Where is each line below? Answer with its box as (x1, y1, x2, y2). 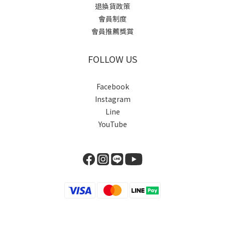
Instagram (94, 94, 131, 104)
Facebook (96, 81, 129, 92)
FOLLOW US (88, 52, 137, 66)
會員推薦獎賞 (91, 26, 134, 37)
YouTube (98, 119, 127, 130)
